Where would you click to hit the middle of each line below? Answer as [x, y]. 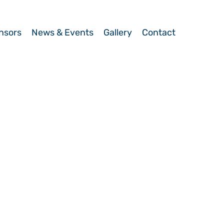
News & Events [62, 32]
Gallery [118, 32]
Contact [159, 32]
